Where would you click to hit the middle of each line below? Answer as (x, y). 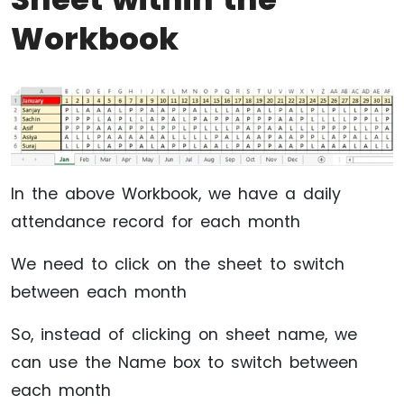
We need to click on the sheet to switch (178, 264)
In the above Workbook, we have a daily (176, 193)
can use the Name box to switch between (184, 362)
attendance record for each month (156, 221)
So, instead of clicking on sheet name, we (184, 334)
